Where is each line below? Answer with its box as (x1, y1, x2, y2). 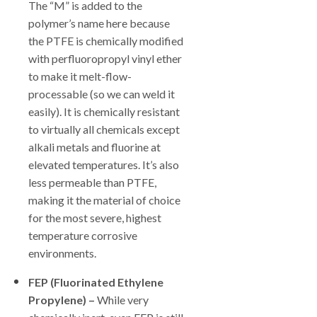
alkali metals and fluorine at (28, 140, 161, 154)
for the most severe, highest (28, 211, 161, 224)
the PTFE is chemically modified (28, 34, 183, 47)
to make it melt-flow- (28, 69, 132, 83)
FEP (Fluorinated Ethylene (28, 275, 163, 289)
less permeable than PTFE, (28, 175, 156, 189)
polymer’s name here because (28, 16, 170, 30)
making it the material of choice (28, 193, 180, 207)
